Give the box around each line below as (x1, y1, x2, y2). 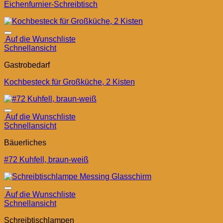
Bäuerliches (4, 138, 46, 147)
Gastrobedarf (4, 61, 50, 70)
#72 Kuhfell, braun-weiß (4, 155, 89, 164)
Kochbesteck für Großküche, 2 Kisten (4, 78, 135, 87)
